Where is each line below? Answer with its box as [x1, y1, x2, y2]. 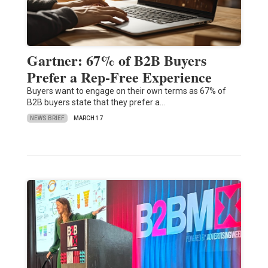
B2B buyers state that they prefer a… [26, 98, 165, 108]
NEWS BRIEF [29, 114, 65, 121]
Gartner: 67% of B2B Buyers [26, 50, 206, 71]
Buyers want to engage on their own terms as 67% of [26, 86, 226, 96]
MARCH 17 [73, 115, 103, 122]
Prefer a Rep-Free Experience [26, 66, 212, 88]
